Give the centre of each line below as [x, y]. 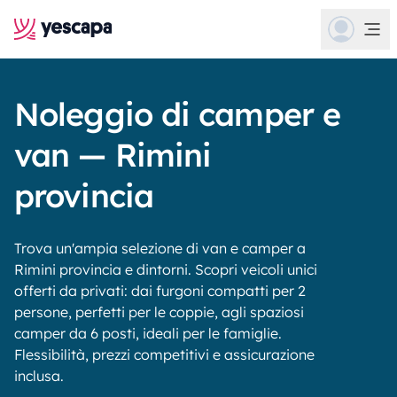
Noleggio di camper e [178, 114]
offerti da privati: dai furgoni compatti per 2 [160, 291]
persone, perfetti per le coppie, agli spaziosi [159, 312]
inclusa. [39, 376]
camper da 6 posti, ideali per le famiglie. [148, 333]
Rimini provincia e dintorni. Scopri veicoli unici [166, 269]
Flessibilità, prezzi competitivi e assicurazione [164, 354]
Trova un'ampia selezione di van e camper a [160, 248]
